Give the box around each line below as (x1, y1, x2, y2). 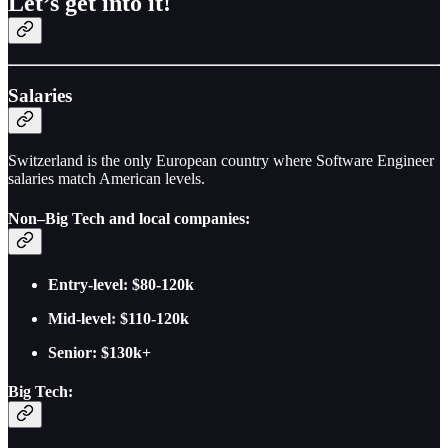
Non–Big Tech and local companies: (8, 209, 250, 227)
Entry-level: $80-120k (48, 275, 194, 293)
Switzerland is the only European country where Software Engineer (8, 152, 434, 170)
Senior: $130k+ (48, 343, 151, 361)
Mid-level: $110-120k (48, 309, 189, 327)
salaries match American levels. (8, 170, 205, 188)
